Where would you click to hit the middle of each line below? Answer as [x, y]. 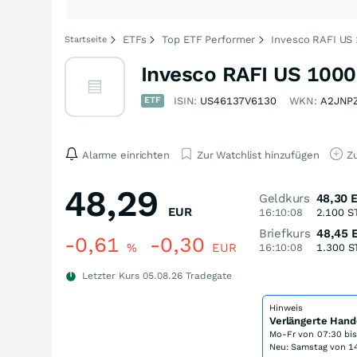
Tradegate [207, 276]
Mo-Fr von [293, 334]
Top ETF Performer [209, 39]
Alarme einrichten [126, 155]
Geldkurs [284, 198]
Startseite [86, 39]
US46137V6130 [238, 101]
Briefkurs [285, 233]
